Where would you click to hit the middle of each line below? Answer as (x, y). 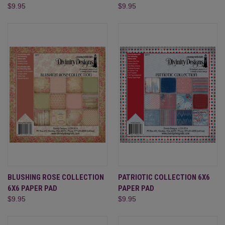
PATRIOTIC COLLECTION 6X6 (164, 177)
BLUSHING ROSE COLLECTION (56, 177)
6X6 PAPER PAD (32, 188)
